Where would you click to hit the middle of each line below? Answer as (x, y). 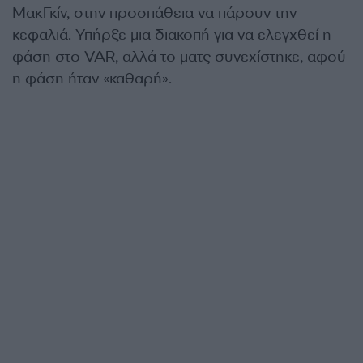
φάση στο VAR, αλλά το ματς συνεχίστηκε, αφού (179, 57)
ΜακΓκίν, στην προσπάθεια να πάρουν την (154, 13)
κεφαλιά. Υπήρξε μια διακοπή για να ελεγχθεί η (172, 35)
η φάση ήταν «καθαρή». (92, 79)
